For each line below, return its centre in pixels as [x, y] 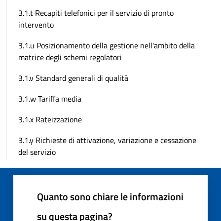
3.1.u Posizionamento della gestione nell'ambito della [107, 46]
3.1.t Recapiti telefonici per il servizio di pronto [96, 13]
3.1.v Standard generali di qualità [73, 78]
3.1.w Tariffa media [50, 99]
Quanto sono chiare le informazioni [110, 197]
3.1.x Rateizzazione [50, 120]
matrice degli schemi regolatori [70, 57]
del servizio [37, 152]
